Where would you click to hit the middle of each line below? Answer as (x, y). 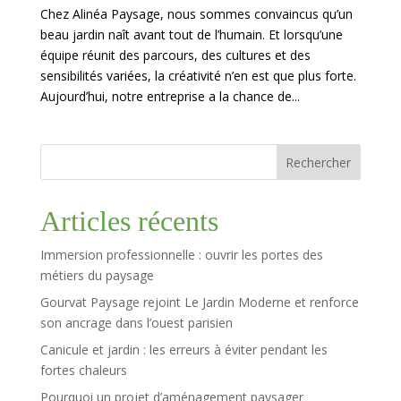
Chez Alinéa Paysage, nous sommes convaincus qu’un (196, 13)
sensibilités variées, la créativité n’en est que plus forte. (198, 75)
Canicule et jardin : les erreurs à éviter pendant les (183, 349)
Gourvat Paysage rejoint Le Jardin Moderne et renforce (199, 302)
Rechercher (319, 162)
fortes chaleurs (83, 370)
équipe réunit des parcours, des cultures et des (175, 55)
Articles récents (129, 221)
